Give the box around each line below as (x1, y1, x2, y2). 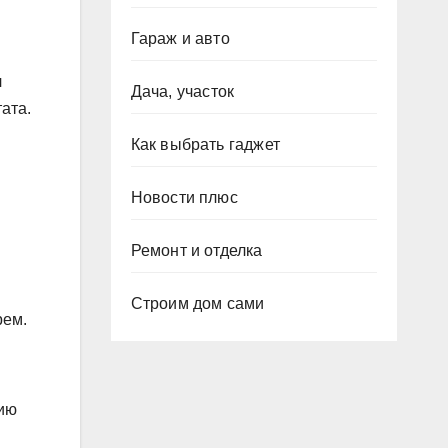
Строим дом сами (130, 295, 265, 312)
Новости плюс (130, 189, 238, 206)
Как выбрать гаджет (130, 136, 281, 153)
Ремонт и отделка (130, 242, 263, 259)
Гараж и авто (130, 30, 230, 47)
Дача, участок (130, 83, 235, 100)
